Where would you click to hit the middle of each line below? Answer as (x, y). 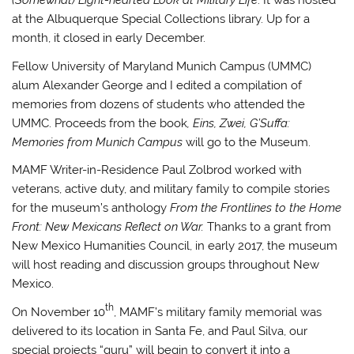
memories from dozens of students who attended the (159, 104)
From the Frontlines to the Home (256, 208)
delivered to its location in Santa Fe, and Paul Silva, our (160, 331)
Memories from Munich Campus (98, 142)
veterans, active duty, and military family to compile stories (171, 189)
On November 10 (59, 312)
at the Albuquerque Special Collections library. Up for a (161, 19)
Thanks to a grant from (269, 227)
